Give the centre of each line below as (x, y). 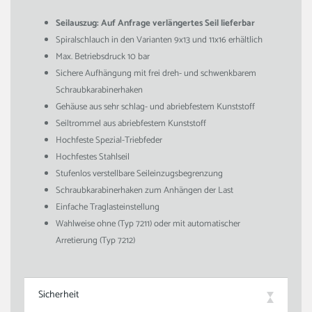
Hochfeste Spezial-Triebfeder (109, 140)
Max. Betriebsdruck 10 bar (103, 57)
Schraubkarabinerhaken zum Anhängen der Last (145, 190)
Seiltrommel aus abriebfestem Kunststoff (131, 124)
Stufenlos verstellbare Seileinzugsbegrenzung (139, 174)
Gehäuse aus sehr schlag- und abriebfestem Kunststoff (155, 107)
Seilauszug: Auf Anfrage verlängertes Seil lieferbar (155, 23)
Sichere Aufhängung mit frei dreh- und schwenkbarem (156, 73)
